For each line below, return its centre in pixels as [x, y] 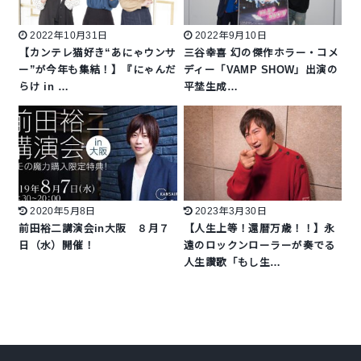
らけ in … [44, 87]
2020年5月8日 [63, 212]
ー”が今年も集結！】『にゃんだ [98, 70]
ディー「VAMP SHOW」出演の [261, 70]
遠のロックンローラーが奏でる [259, 246]
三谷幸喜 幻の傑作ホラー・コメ [261, 53]
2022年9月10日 [231, 35]
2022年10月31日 [69, 35]
